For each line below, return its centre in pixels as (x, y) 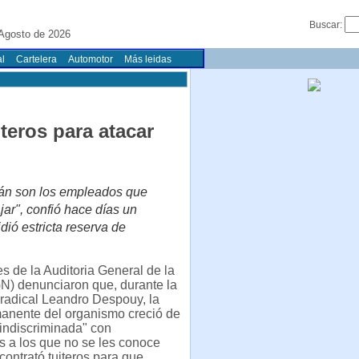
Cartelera (36, 59)
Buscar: (327, 25)
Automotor (91, 59)
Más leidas (148, 59)
